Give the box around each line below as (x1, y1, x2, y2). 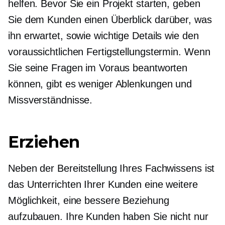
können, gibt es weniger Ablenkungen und (8, 78, 192, 89)
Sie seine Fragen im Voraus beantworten (8, 62, 188, 73)
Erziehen (8, 132, 80, 152)
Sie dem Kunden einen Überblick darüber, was (8, 14, 212, 25)
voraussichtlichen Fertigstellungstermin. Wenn (8, 46, 210, 57)
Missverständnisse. (8, 94, 93, 105)
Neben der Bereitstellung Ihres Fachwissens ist (8, 163, 215, 174)
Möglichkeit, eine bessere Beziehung (8, 195, 169, 206)
